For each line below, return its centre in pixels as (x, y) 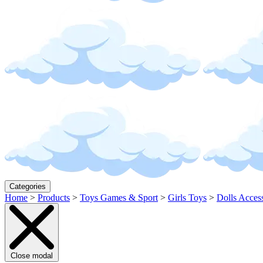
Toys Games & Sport (119, 198)
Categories (28, 186)
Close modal (32, 256)
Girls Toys (187, 198)
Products (54, 198)
